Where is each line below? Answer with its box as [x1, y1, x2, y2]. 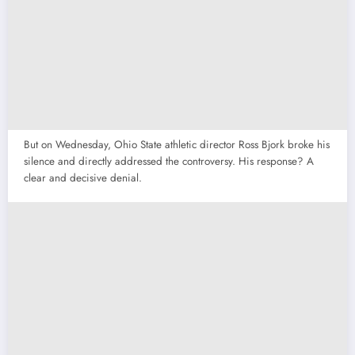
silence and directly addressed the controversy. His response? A [24, 154, 314, 170]
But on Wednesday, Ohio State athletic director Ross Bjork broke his [24, 137, 330, 153]
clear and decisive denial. [24, 170, 142, 186]
